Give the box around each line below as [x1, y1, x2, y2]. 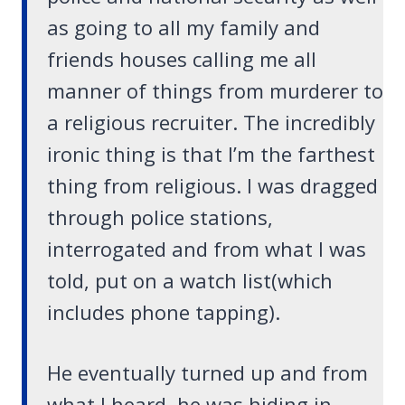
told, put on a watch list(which [47, 267, 333, 295]
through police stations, [47, 203, 273, 231]
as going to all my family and [47, 14, 320, 42]
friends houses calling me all [47, 45, 316, 73]
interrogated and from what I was [47, 235, 366, 263]
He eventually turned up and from [47, 359, 368, 387]
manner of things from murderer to [47, 77, 383, 105]
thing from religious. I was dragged [47, 172, 378, 200]
